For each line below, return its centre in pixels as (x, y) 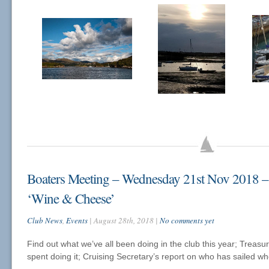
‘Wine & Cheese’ (71, 198)
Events (77, 220)
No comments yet (187, 220)
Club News (45, 220)
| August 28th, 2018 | (124, 220)
